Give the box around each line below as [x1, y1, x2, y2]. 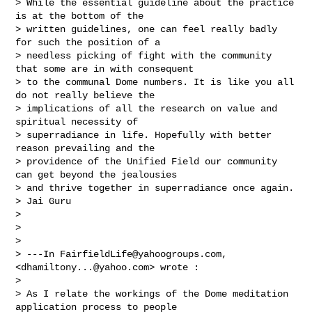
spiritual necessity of [15, 116, 144, 127]
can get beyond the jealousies [15, 169, 183, 180]
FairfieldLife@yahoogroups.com [60, 248, 222, 260]
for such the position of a [15, 36, 166, 48]
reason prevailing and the [15, 142, 161, 154]
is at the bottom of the [15, 10, 150, 22]
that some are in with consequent [15, 63, 200, 75]
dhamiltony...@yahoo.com [21, 261, 150, 273]
